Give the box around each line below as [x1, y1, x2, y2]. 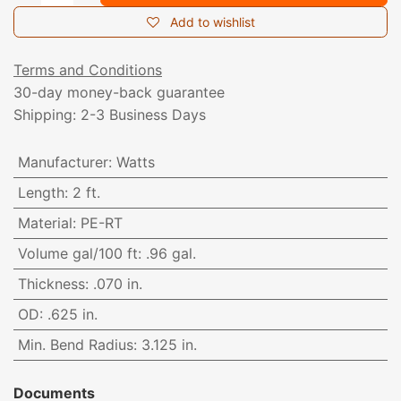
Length [17, 183, 64, 202]
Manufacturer [17, 153, 108, 172]
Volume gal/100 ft [17, 244, 138, 263]
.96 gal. [145, 244, 196, 263]
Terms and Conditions [13, 61, 162, 80]
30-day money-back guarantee [13, 83, 225, 102]
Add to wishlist [169, 14, 255, 30]
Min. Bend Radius [17, 336, 133, 354]
